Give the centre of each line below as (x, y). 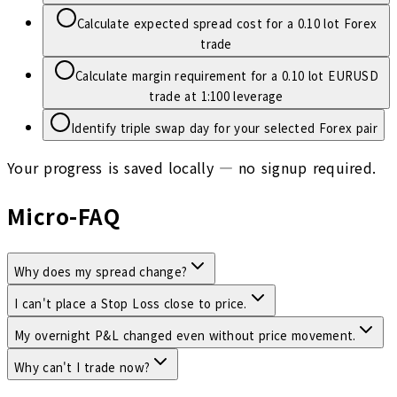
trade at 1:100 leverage (216, 96)
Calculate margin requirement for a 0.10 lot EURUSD (227, 75)
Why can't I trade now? (82, 368)
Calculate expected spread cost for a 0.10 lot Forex (227, 23)
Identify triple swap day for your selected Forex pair (224, 128)
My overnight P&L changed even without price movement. (185, 336)
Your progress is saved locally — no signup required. (192, 167)
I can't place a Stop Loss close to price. (131, 304)
